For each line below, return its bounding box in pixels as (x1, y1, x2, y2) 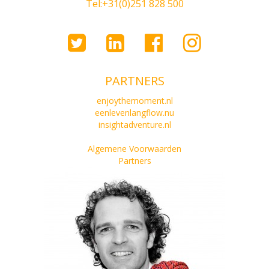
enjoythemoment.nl (96, 95, 173, 107)
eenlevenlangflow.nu (95, 107, 174, 119)
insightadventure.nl (98, 119, 171, 131)
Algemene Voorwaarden (88, 143, 181, 155)
